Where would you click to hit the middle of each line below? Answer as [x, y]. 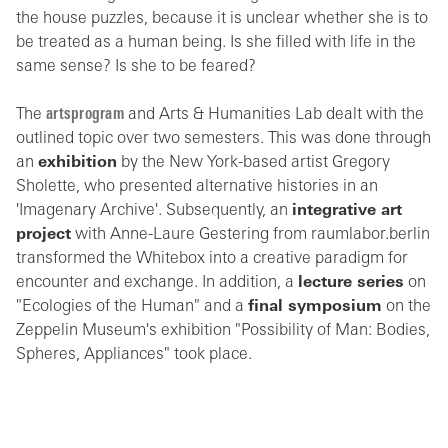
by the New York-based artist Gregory [253, 163]
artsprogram [85, 115]
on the [406, 307]
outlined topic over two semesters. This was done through [223, 139]
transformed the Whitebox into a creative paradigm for [212, 259]
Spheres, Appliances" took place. [134, 355]
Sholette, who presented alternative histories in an [197, 187]
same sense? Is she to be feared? [136, 67]
